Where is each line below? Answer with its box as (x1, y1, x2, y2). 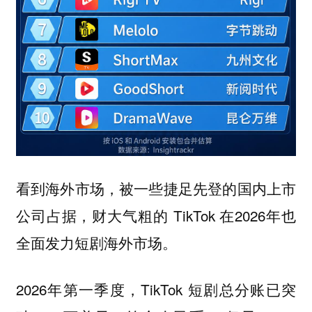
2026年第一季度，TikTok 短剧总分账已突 (15, 278, 297, 299)
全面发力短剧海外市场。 (15, 232, 177, 253)
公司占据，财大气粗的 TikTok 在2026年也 (15, 205, 297, 226)
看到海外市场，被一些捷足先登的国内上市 (15, 178, 297, 199)
